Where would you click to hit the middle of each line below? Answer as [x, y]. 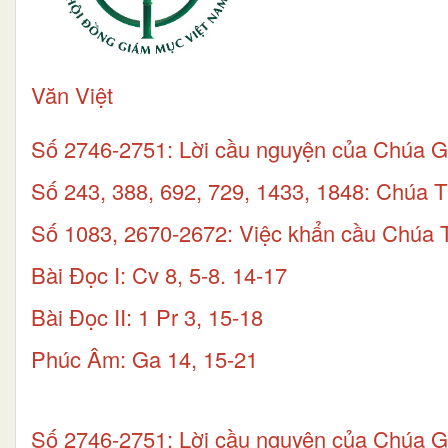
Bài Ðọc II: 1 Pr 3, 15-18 [147, 316]
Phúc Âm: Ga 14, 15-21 [144, 358]
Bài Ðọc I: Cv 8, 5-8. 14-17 [159, 274]
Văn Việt [72, 94]
